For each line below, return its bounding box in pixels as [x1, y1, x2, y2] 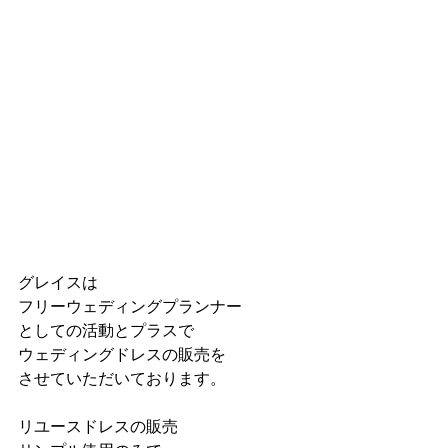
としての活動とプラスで [18, 321, 194, 339]
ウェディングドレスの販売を [18, 345, 226, 363]
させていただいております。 [18, 369, 226, 387]
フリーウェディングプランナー [18, 297, 242, 315]
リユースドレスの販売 [18, 417, 178, 435]
